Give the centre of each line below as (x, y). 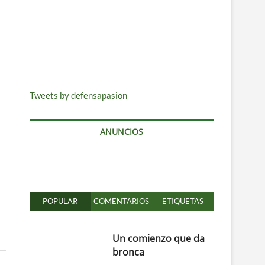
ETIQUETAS (183, 201)
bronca (128, 252)
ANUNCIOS (122, 132)
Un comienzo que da (158, 238)
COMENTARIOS (122, 201)
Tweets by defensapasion (78, 95)
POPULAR (60, 201)
